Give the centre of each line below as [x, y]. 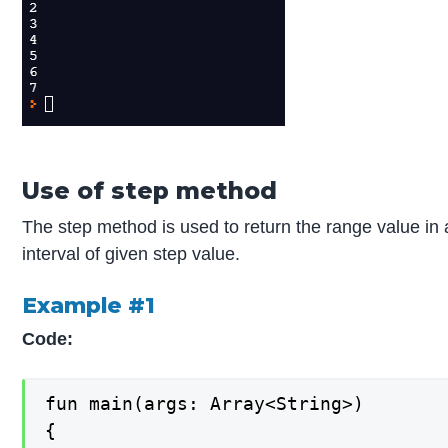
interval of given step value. [131, 253]
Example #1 [89, 304]
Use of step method [150, 190]
